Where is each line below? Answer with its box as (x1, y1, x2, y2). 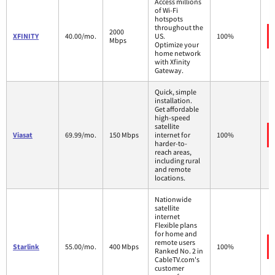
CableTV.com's (155, 254, 199, 264)
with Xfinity (155, 56, 190, 66)
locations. (155, 172, 185, 182)
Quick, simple (155, 87, 196, 96)
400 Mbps (109, 241, 139, 251)
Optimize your (155, 39, 199, 49)
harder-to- (155, 138, 187, 148)
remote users (155, 237, 195, 247)
